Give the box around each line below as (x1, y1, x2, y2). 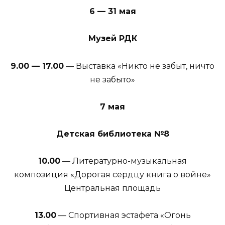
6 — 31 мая (89, 7, 136, 17)
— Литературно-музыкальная (60, 156, 187, 166)
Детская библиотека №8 (56, 129, 169, 139)
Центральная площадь (64, 183, 161, 193)
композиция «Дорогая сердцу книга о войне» (14, 170, 211, 180)
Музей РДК (88, 34, 137, 44)
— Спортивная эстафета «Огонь (56, 210, 191, 220)
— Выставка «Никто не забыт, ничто (64, 61, 214, 71)
